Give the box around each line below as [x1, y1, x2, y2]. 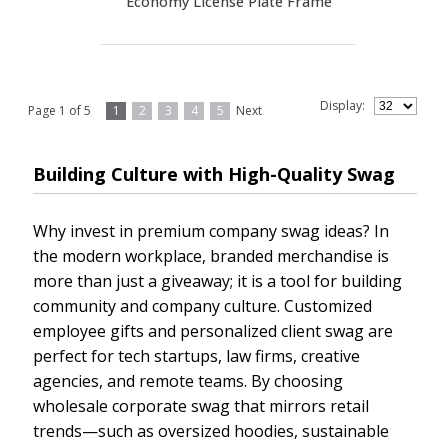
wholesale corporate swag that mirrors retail [33, 395, 369, 418]
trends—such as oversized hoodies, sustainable [33, 420, 389, 443]
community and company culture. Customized [33, 295, 372, 318]
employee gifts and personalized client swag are [33, 320, 393, 343]
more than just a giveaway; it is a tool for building [33, 270, 402, 293]
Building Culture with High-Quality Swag [33, 162, 395, 187]
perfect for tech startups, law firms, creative [33, 345, 360, 368]
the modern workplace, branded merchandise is [33, 245, 389, 268]
